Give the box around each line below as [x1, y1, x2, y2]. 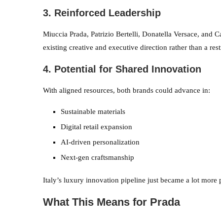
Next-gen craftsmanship [61, 153, 134, 161]
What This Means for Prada [43, 195, 180, 208]
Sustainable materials [61, 107, 125, 115]
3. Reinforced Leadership [43, 7, 161, 18]
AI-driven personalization [61, 138, 140, 146]
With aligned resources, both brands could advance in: [43, 86, 210, 94]
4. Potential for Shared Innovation [43, 63, 201, 74]
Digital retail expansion [61, 122, 132, 131]
